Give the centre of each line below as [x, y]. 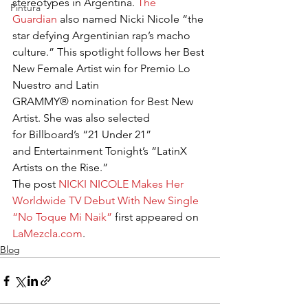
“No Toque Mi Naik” [62, 217]
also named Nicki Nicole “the [132, 19]
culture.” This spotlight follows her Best [110, 52]
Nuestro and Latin [57, 85]
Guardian [35, 19]
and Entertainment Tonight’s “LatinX [101, 151]
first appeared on [157, 217]
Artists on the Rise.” [60, 167]
